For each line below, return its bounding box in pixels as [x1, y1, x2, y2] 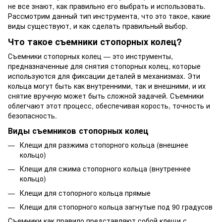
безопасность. [8, 110, 57, 120]
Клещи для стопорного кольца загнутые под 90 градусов [20, 201, 213, 212]
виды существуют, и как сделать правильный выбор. [8, 21, 188, 31]
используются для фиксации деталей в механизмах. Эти [8, 70, 200, 81]
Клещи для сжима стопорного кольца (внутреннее [20, 164, 191, 174]
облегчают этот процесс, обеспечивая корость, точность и [8, 100, 210, 111]
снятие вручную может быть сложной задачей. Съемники [8, 90, 204, 101]
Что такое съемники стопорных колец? [8, 35, 182, 48]
